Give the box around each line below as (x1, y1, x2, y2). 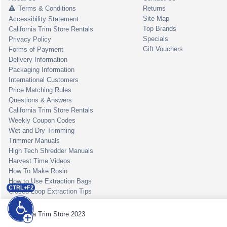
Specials (143, 35, 168, 43)
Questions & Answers (9, 96, 72, 104)
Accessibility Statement (9, 15, 79, 23)
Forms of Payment (9, 46, 63, 54)
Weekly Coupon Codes (9, 117, 75, 125)
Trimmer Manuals (9, 137, 60, 145)
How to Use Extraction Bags (9, 177, 92, 185)
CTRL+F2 (8, 184, 33, 191)
